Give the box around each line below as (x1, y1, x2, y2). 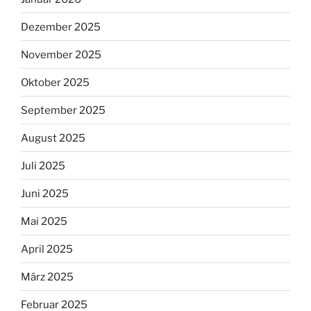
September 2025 (21, 103, 106, 117)
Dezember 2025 (21, 20, 101, 33)
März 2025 (21, 270, 74, 283)
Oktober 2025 (21, 76, 90, 89)
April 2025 (21, 242, 73, 255)
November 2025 (21, 48, 101, 61)
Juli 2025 (21, 159, 65, 172)
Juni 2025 (21, 187, 69, 200)
